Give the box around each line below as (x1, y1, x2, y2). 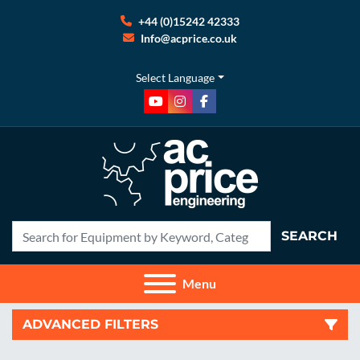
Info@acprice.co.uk (141, 31, 237, 45)
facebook (202, 101, 254, 117)
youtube (154, 101, 202, 117)
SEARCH (281, 228, 337, 243)
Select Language (136, 71, 215, 84)
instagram (178, 101, 235, 117)
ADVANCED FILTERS (22, 317, 158, 332)
